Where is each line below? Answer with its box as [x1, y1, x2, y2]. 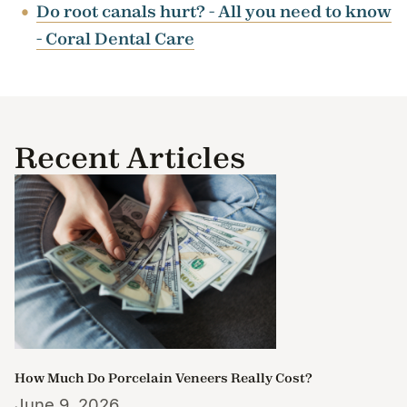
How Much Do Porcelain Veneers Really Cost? [15, 369, 313, 386]
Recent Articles [15, 138, 245, 175]
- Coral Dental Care [36, 27, 194, 49]
